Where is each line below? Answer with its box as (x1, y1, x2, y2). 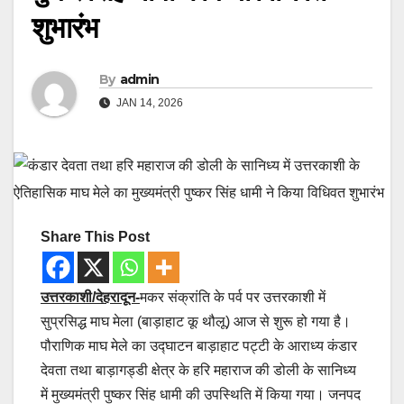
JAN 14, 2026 (114, 96, 183, 110)
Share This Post (41, 229, 150, 245)
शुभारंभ (32, 10, 98, 46)
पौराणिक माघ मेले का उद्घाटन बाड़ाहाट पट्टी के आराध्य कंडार (41, 338, 357, 354)
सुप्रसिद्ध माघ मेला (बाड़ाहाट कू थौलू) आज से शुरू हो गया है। (41, 314, 351, 330)
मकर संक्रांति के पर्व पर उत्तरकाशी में (140, 289, 326, 306)
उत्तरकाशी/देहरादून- (41, 289, 140, 306)
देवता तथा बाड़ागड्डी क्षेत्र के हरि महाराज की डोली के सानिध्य (41, 363, 356, 379)
